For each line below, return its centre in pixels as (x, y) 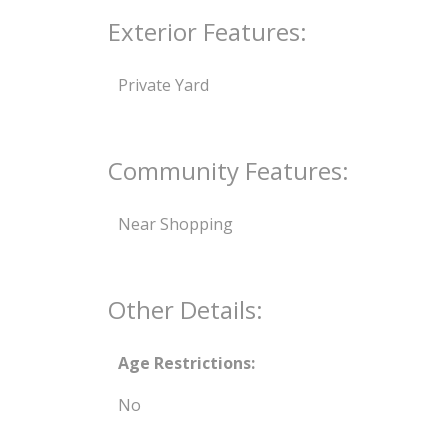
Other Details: (185, 309)
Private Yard (163, 84)
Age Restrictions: (186, 362)
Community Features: (228, 170)
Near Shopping (175, 223)
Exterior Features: (207, 31)
